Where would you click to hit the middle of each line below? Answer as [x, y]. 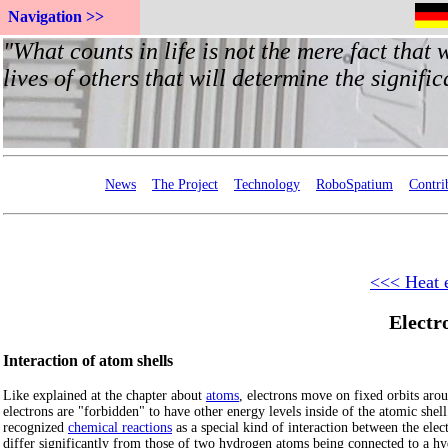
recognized [35, 427]
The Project [185, 184]
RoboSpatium [354, 184]
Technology [267, 184]
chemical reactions [120, 427]
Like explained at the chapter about [104, 395]
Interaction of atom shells [88, 360]
